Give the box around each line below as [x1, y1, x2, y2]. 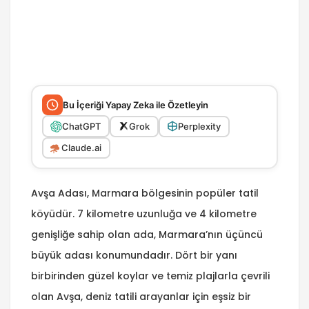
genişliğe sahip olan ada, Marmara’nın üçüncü [31, 227, 263, 241]
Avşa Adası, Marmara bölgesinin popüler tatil [31, 186, 259, 200]
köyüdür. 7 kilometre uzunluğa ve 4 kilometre [31, 206, 257, 221]
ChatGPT [62, 120, 101, 132]
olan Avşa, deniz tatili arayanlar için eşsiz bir [31, 289, 251, 303]
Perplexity [178, 120, 221, 132]
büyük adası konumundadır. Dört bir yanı [31, 248, 237, 262]
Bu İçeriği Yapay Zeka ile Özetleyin [62, 99, 208, 111]
